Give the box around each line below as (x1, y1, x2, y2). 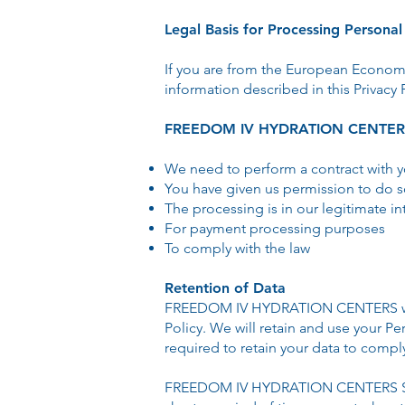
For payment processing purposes (165, 220, 385, 237)
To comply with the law (165, 240, 310, 257)
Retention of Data (165, 279, 286, 297)
